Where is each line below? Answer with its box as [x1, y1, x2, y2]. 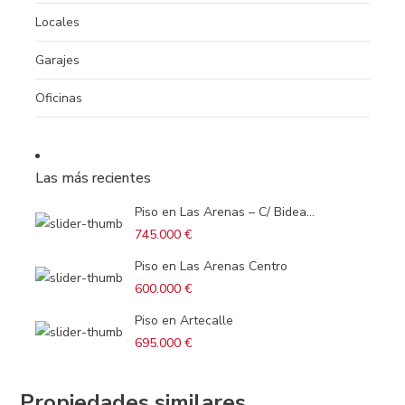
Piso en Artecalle [134, 312, 233, 330]
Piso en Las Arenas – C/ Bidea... [134, 203, 315, 221]
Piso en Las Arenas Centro [134, 258, 287, 276]
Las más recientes [34, 168, 151, 189]
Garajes [34, 52, 80, 70]
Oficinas [34, 89, 82, 108]
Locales [34, 14, 80, 32]
